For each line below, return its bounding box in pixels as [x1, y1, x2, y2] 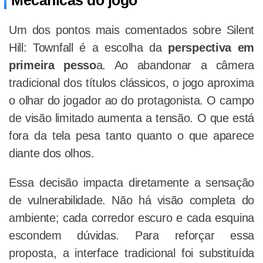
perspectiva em [168, 41, 254, 55]
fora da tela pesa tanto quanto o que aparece [9, 129, 254, 143]
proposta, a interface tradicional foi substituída [9, 247, 254, 260]
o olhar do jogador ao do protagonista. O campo [9, 94, 254, 107]
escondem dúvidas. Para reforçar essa [9, 229, 254, 242]
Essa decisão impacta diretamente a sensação [9, 176, 254, 190]
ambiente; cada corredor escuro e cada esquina [9, 211, 254, 225]
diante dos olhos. [9, 147, 95, 160]
